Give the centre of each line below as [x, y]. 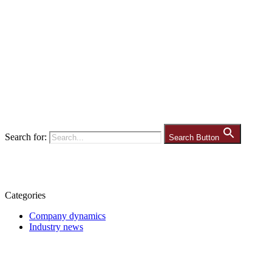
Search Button [194, 138]
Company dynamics [67, 216]
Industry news [56, 227]
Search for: [26, 137]
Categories [25, 195]
